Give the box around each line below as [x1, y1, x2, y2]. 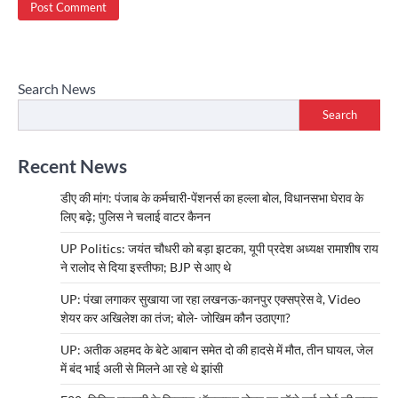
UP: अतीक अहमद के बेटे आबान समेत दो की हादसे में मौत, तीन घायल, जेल [60, 341, 373, 357]
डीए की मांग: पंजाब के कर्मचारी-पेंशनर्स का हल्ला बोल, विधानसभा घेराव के [60, 189, 363, 205]
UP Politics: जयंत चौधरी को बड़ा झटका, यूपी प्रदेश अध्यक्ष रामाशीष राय [60, 240, 378, 256]
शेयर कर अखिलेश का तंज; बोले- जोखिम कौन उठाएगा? [60, 309, 291, 325]
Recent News [18, 154, 127, 177]
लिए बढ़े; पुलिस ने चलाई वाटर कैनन [60, 208, 211, 224]
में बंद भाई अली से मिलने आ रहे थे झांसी [60, 360, 223, 376]
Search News [18, 79, 96, 97]
